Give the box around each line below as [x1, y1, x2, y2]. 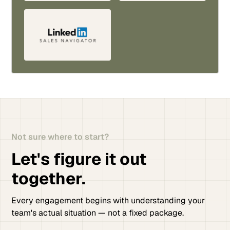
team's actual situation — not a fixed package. [11, 207, 184, 218]
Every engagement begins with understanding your [11, 195, 205, 206]
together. [11, 168, 86, 189]
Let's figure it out [11, 148, 147, 169]
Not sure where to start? [11, 131, 109, 142]
